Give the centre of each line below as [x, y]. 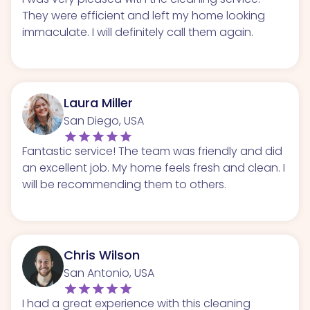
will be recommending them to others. [124, 184]
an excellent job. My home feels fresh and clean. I [154, 167]
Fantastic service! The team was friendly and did [152, 151]
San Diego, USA [104, 120]
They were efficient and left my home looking [144, 15]
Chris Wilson [102, 255]
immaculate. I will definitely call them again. [138, 32]
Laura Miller [98, 102]
